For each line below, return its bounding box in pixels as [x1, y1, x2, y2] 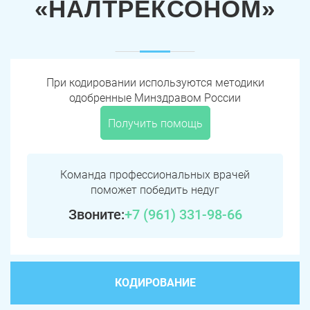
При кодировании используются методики [46, 76, 264, 90]
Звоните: [68, 206, 125, 224]
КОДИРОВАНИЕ [114, 276, 196, 290]
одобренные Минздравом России [69, 91, 241, 105]
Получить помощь [107, 117, 203, 131]
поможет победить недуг [91, 183, 219, 197]
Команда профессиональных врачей [60, 168, 250, 182]
